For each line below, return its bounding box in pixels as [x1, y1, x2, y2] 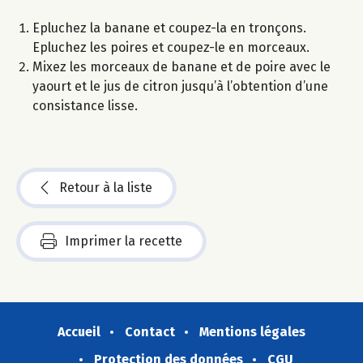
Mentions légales [199, 323, 305, 340]
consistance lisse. [32, 97, 138, 113]
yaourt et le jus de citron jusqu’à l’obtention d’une [32, 78, 328, 94]
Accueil [58, 323, 100, 340]
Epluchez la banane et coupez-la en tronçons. [32, 19, 306, 36]
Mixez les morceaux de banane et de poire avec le [32, 58, 331, 75]
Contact [125, 323, 175, 340]
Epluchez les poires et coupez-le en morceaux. [32, 39, 310, 55]
